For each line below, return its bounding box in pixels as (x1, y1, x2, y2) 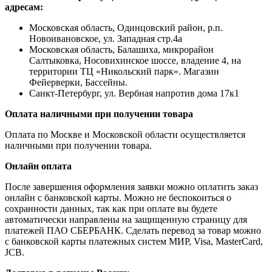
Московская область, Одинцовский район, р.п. (29, 22, 223, 33)
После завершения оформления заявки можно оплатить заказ (5, 182, 258, 192)
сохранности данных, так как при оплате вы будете (5, 203, 217, 214)
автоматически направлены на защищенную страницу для (5, 214, 247, 225)
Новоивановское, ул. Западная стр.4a (29, 33, 182, 44)
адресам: (5, 2, 43, 13)
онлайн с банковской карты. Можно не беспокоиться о (5, 192, 231, 203)
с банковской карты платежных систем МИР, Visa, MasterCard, (5, 236, 263, 247)
